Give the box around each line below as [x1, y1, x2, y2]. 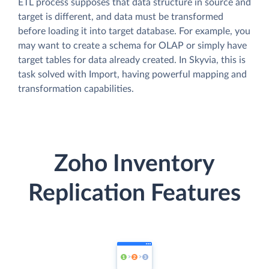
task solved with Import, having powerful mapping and [18, 70, 247, 80]
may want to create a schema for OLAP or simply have [18, 41, 247, 51]
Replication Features [28, 181, 241, 205]
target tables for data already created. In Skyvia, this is [18, 55, 246, 65]
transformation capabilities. [18, 84, 134, 94]
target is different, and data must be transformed [18, 12, 223, 22]
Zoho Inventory [54, 152, 215, 176]
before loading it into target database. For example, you [18, 26, 250, 37]
